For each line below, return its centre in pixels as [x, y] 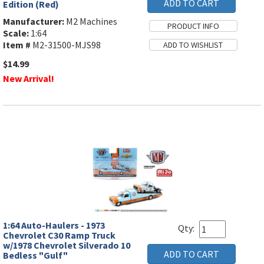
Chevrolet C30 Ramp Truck [59, 235]
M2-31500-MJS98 [66, 45]
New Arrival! [29, 78]
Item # [17, 45]
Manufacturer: [34, 21]
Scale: [16, 33]
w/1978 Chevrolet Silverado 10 [67, 245]
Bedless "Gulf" [35, 255]
